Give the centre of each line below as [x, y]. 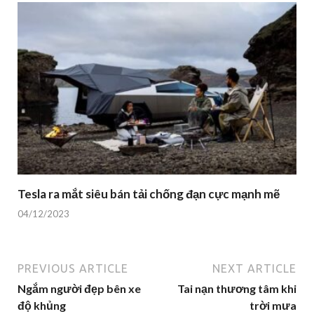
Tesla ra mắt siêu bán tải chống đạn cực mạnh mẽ [149, 193]
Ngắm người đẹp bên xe [79, 289]
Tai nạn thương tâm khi [237, 289]
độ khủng [42, 306]
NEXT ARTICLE [254, 269]
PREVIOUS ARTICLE [73, 269]
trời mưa [273, 306]
